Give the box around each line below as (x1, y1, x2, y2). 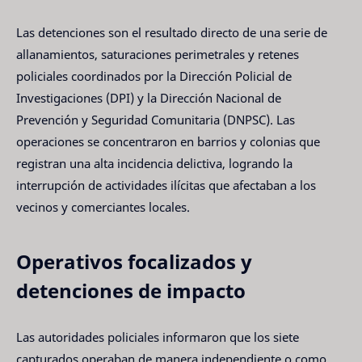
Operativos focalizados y (16, 248, 252, 276)
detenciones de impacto (16, 277, 246, 305)
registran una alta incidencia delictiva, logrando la (16, 155, 293, 172)
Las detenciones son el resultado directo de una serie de (16, 24, 327, 41)
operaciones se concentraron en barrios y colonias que (16, 133, 320, 150)
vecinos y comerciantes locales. (16, 199, 190, 216)
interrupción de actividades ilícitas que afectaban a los (16, 177, 316, 194)
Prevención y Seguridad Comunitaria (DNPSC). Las (16, 112, 295, 128)
